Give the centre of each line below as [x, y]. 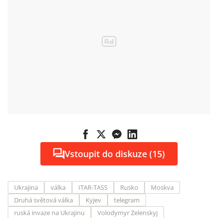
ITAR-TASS [93, 187]
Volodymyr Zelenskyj [127, 213]
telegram [127, 200]
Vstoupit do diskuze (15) [115, 154]
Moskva [162, 187]
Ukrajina [26, 187]
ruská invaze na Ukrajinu [49, 213]
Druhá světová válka [44, 200]
